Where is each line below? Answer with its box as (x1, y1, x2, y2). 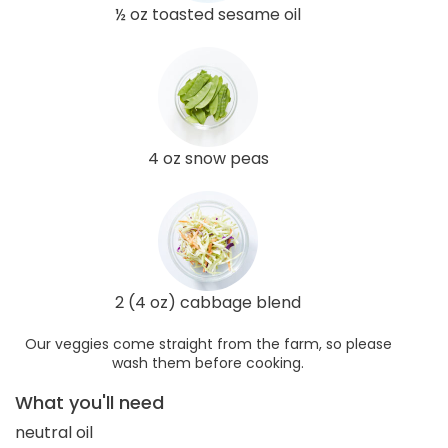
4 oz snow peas (147, 146, 269, 170)
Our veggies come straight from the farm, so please (24, 333, 392, 354)
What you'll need (15, 389, 164, 415)
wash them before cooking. (112, 352, 304, 373)
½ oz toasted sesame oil (115, 2, 301, 26)
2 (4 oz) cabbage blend (115, 290, 301, 314)
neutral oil (15, 420, 93, 444)
